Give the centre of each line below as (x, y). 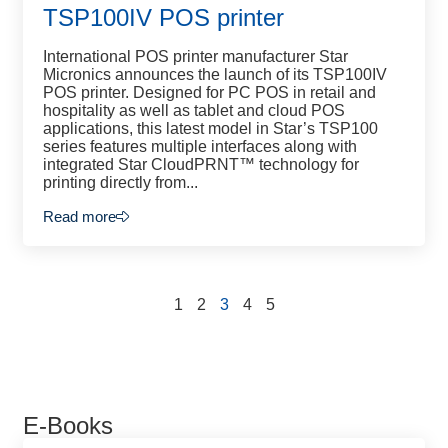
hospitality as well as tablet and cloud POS (194, 110)
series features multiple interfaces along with (200, 146)
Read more (79, 216)
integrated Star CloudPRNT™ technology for (201, 164)
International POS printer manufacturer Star (195, 56)
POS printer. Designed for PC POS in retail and (209, 92)
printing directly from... (120, 182)
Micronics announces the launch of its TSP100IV (215, 74)
